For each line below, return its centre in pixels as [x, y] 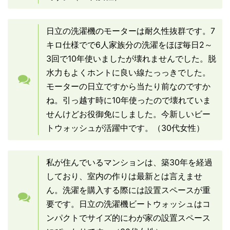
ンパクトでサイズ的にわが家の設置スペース [128, 218]
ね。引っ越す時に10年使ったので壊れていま [129, 100]
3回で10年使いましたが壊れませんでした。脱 [131, 59]
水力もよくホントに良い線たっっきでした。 [128, 73]
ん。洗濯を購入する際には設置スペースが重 [128, 190]
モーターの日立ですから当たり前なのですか [128, 87]
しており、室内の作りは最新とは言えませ [124, 176]
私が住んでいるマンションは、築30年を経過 [129, 162]
